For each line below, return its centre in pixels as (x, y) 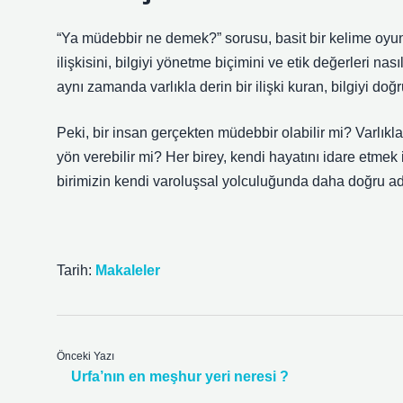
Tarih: (76, 270)
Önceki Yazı (85, 356)
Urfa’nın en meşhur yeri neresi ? (180, 376)
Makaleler (128, 270)
